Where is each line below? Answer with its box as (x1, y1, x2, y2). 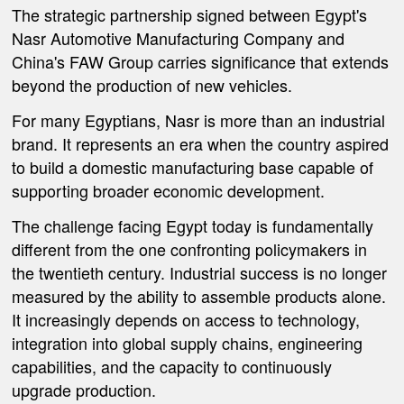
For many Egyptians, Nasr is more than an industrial (12, 107, 386, 132)
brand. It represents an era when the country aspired (12, 131, 390, 155)
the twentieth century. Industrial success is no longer (12, 260, 388, 284)
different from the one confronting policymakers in (12, 236, 368, 261)
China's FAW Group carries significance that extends (12, 50, 390, 74)
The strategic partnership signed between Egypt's (12, 3, 368, 27)
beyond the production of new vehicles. (12, 73, 293, 97)
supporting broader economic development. (12, 178, 326, 202)
